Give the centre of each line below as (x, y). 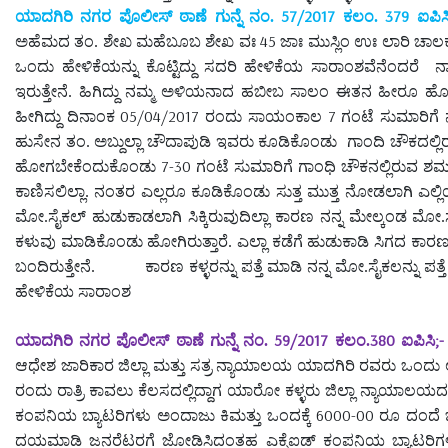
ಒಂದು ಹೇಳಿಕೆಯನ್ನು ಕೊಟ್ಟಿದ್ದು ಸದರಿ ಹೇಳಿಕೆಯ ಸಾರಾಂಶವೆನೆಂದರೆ (217, 66)
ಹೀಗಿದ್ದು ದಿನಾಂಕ (68, 116)
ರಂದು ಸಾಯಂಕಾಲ (263, 116)
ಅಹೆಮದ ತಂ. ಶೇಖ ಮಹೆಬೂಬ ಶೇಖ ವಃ (138, 41)
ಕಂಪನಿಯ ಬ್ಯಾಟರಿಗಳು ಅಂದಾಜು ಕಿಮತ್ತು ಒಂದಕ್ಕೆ (165, 415)
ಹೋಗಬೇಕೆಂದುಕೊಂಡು (88, 166)
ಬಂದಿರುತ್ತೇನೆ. (55, 266)
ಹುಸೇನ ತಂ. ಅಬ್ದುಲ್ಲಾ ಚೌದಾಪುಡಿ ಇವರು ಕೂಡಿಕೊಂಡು (176, 141)
